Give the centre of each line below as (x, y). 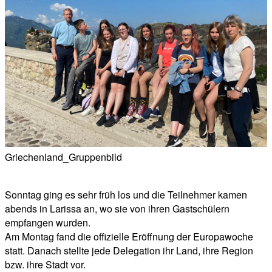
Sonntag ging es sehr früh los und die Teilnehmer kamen (126, 194)
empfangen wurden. (48, 222)
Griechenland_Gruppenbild (63, 157)
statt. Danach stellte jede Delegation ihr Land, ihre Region (129, 250)
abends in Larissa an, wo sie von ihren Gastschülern (117, 208)
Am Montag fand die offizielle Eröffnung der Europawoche (129, 236)
